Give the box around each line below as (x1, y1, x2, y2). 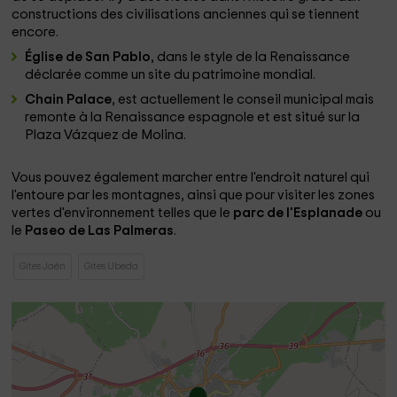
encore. (12, 26, 59, 39)
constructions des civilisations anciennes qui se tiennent (12, 8, 361, 21)
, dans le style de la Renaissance (151, 51, 351, 64)
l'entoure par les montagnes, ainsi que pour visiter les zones (12, 189, 376, 202)
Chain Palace (25, 93, 113, 106)
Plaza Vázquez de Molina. (25, 128, 187, 142)
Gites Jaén (19, 261, 66, 271)
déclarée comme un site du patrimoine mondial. (25, 68, 316, 82)
